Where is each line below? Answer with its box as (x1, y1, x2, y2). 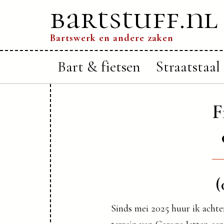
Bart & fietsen (57, 57, 140, 76)
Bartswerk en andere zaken (50, 32, 173, 44)
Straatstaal (155, 57, 220, 76)
